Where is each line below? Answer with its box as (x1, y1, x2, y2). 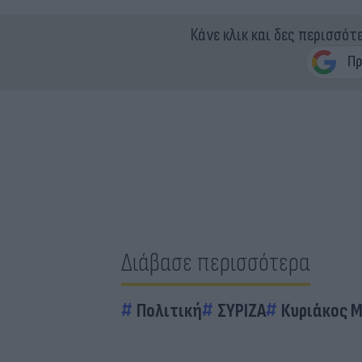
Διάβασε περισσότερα (121, 247, 310, 279)
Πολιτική (137, 299, 202, 322)
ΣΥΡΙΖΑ (217, 299, 266, 322)
